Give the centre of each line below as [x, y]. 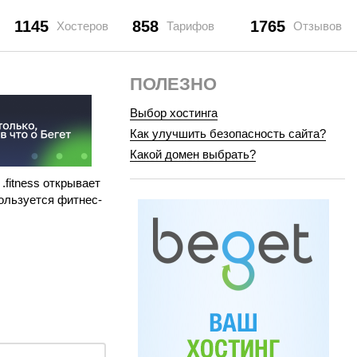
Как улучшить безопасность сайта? [228, 133]
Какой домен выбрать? [193, 154]
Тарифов [190, 26]
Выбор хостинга [174, 113]
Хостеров [82, 26]
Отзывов [318, 26]
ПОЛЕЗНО [173, 84]
